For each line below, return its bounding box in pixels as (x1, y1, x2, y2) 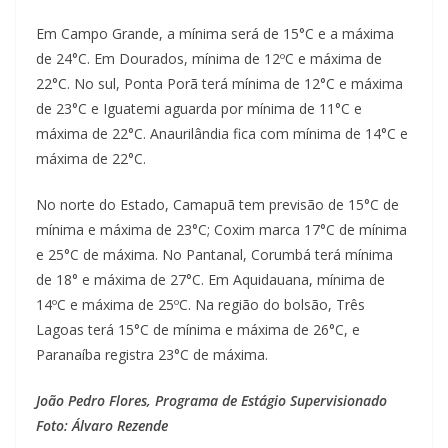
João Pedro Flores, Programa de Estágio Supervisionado (36, 391, 387, 411)
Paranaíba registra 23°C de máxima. (36, 345, 268, 365)
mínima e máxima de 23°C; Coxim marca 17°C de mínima (36, 220, 407, 240)
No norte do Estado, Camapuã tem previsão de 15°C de (36, 195, 399, 215)
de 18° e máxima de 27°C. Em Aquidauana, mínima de (36, 270, 385, 290)
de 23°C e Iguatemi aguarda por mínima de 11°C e (36, 99, 362, 119)
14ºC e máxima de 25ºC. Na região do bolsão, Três (36, 295, 365, 315)
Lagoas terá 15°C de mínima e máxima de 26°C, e (36, 320, 360, 340)
